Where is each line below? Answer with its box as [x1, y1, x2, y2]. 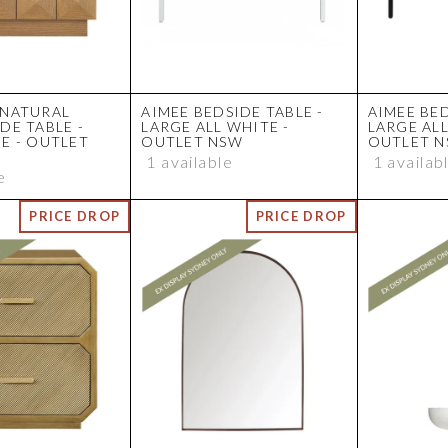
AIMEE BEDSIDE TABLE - [141, 103, 324, 121]
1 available [146, 152, 234, 172]
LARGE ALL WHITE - [141, 118, 290, 136]
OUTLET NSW [141, 133, 243, 151]
